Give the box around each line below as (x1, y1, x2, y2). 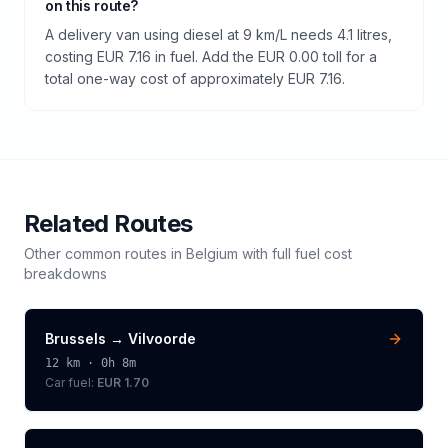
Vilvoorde (128, 329, 196, 347)
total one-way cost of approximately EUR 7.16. (45, 69, 345, 87)
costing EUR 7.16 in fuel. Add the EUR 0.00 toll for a (45, 47, 377, 65)
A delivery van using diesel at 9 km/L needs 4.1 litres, (45, 25, 392, 43)
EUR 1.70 (97, 374, 149, 390)
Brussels (45, 329, 106, 347)
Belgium (186, 244, 238, 262)
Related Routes (24, 208, 193, 238)
